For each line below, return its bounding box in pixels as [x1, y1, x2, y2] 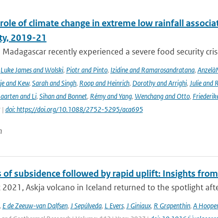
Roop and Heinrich [79, 78, 129, 88]
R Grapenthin [153, 201, 190, 210]
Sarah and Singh [32, 78, 76, 88]
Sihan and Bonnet [39, 91, 87, 101]
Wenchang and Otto [134, 91, 190, 101]
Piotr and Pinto [66, 65, 108, 74]
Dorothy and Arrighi [132, 78, 187, 88]
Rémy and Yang [90, 91, 132, 101]
